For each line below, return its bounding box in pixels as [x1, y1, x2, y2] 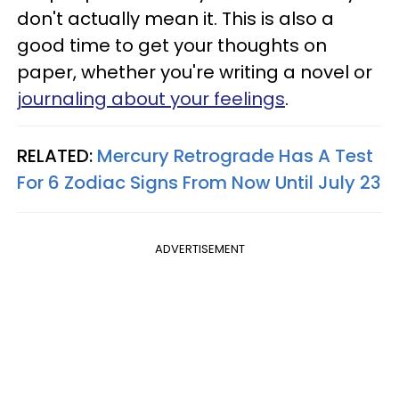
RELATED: [17, 142, 97, 168]
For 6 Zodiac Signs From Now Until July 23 [17, 169, 381, 195]
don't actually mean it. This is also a [17, 5, 334, 31]
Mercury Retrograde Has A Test [97, 142, 373, 168]
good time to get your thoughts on [17, 32, 327, 58]
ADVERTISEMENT [154, 240, 245, 257]
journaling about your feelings [17, 85, 285, 111]
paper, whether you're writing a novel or [17, 59, 372, 85]
